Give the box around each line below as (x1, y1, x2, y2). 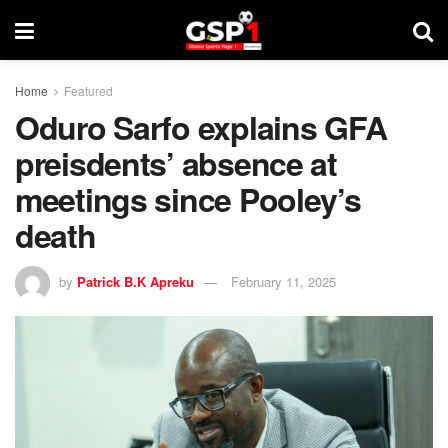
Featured (64, 82, 113, 99)
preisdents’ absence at (15, 140, 337, 186)
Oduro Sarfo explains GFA (15, 104, 387, 150)
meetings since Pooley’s (15, 176, 361, 222)
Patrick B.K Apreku (77, 271, 194, 291)
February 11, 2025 (231, 271, 336, 291)
